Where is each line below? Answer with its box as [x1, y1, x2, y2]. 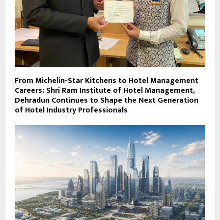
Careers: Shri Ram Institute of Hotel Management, [15, 83, 194, 97]
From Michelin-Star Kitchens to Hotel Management [15, 74, 198, 87]
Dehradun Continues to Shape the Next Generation [15, 93, 198, 107]
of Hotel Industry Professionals [15, 103, 128, 117]
